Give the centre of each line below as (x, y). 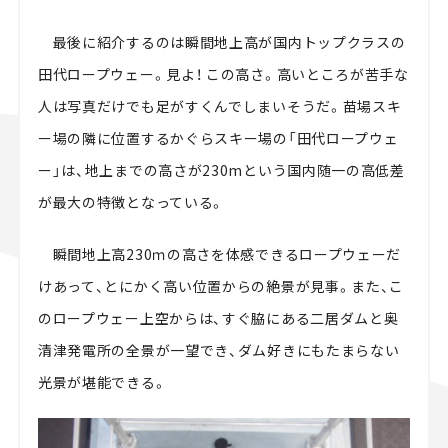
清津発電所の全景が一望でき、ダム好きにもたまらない (218, 350)
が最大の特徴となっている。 (131, 202)
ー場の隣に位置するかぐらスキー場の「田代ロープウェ (218, 138)
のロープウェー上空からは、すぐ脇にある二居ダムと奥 (218, 318)
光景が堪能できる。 (102, 382)
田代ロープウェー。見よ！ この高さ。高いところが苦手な (223, 74)
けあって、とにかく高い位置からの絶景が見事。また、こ (221, 286)
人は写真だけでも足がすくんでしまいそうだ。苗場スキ (219, 106)
